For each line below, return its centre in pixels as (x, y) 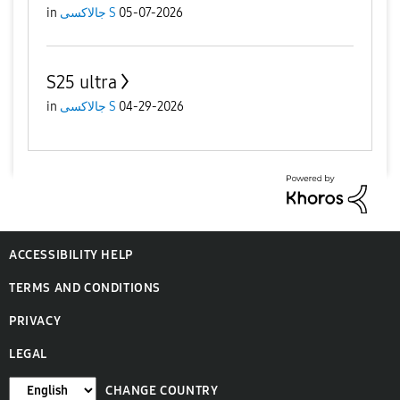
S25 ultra (82, 82)
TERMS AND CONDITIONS (85, 287)
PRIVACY (35, 321)
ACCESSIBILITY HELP (71, 254)
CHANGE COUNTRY (162, 390)
